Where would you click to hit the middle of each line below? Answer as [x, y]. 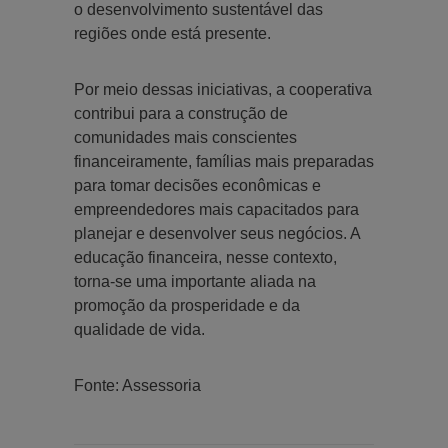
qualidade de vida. [139, 329]
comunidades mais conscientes [185, 137]
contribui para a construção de [181, 113]
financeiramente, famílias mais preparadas [224, 161]
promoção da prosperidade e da [187, 305]
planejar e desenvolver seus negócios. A [217, 233]
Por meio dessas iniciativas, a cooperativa [223, 89]
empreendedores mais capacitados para [216, 209]
